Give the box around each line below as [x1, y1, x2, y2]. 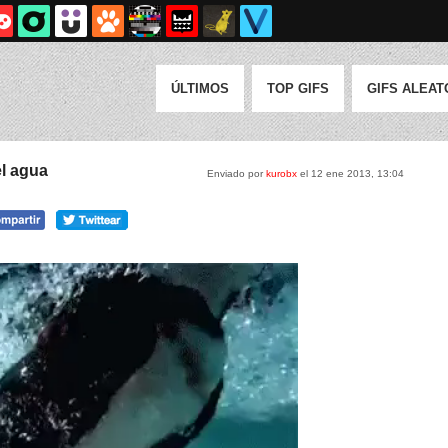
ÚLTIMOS [171, 81, 229, 96]
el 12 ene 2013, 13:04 [297, 168, 404, 179]
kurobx [266, 168, 297, 179]
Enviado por [207, 168, 266, 179]
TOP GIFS [267, 81, 329, 96]
